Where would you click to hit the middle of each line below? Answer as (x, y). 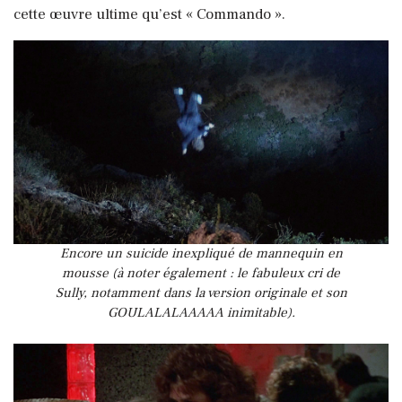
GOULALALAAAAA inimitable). (201, 312)
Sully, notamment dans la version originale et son (201, 293)
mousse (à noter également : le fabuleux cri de (201, 273)
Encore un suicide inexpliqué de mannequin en (201, 253)
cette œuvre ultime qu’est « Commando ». (149, 14)
